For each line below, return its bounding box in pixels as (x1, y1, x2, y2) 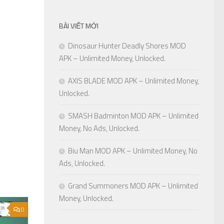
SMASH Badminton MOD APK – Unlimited (68, 110, 198, 122)
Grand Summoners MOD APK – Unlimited (68, 180, 198, 192)
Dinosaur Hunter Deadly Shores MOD (68, 40, 186, 52)
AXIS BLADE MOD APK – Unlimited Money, (68, 75, 199, 87)
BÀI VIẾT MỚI (59, 20, 98, 31)
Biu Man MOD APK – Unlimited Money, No (68, 145, 197, 157)
